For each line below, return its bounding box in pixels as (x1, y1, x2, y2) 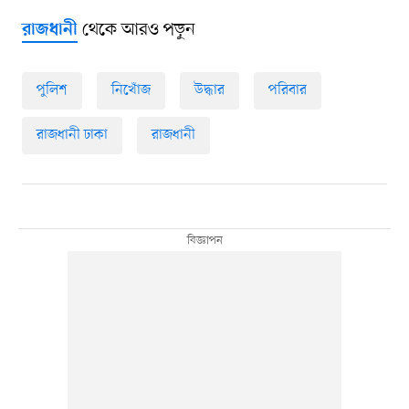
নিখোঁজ (110, 80, 151, 101)
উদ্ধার (194, 80, 225, 101)
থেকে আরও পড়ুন (77, 18, 195, 43)
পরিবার (267, 80, 307, 101)
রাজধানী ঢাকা (36, 125, 108, 146)
